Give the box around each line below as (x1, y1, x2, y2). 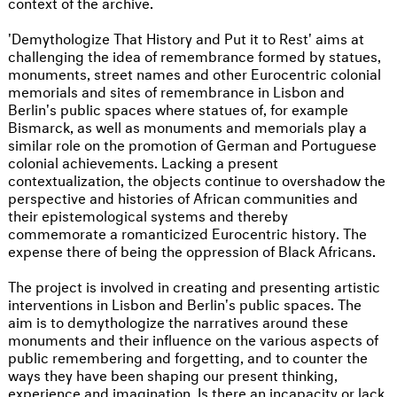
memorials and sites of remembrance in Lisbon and (8, 79, 345, 102)
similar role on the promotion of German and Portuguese (8, 132, 377, 155)
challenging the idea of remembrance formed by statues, (8, 43, 381, 66)
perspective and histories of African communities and (8, 185, 358, 208)
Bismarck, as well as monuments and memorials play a (8, 114, 367, 137)
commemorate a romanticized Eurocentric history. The (8, 221, 367, 244)
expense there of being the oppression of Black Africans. (8, 238, 376, 261)
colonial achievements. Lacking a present (8, 150, 278, 173)
